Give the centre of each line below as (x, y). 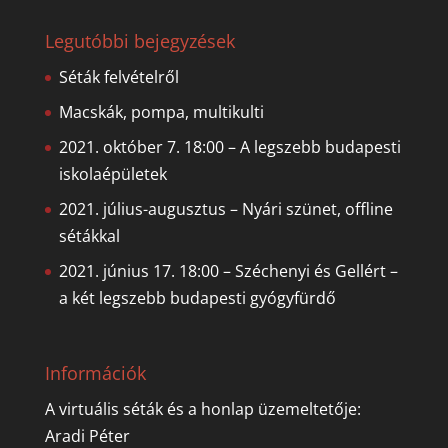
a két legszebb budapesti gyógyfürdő (197, 297)
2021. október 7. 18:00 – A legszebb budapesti (229, 146)
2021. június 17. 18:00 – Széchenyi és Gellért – (228, 270)
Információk (95, 373)
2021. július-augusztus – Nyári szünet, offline (225, 208)
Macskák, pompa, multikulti (161, 111)
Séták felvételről (118, 76)
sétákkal (89, 235)
